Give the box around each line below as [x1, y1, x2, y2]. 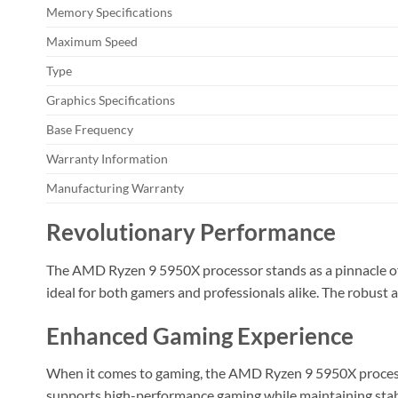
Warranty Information [46, 151, 168, 167]
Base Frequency [46, 122, 133, 138]
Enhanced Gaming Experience [46, 322, 354, 349]
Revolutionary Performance [46, 219, 336, 246]
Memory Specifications [46, 4, 172, 20]
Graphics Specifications [46, 92, 175, 108]
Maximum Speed [46, 34, 138, 50]
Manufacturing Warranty [46, 180, 184, 196]
